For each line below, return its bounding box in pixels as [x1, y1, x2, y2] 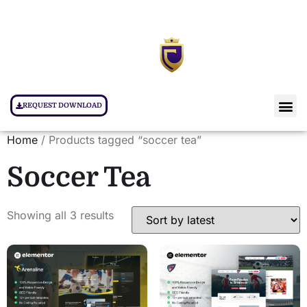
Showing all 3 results [7, 208, 114, 222]
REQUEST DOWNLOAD [23, 101, 102, 109]
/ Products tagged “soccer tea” [38, 133, 201, 147]
